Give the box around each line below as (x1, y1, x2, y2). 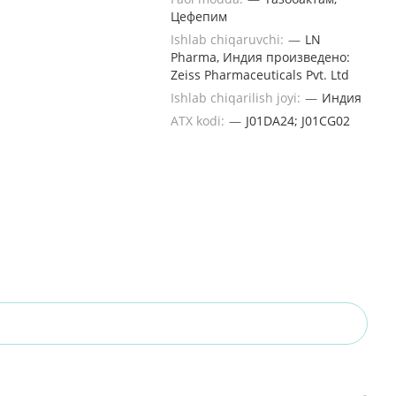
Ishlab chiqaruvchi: (171, 31, 287, 48)
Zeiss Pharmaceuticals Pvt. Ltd (171, 66, 349, 83)
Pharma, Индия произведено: (171, 49, 350, 65)
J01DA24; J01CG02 (246, 112, 350, 129)
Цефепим (171, 8, 227, 25)
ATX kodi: (171, 112, 228, 129)
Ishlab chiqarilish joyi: (171, 89, 304, 106)
